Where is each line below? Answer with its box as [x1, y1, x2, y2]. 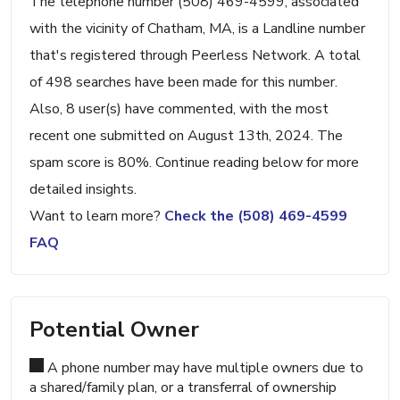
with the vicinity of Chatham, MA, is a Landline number [29, 19, 365, 39]
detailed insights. [29, 179, 137, 200]
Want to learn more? [29, 206, 164, 227]
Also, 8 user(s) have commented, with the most [29, 99, 329, 120]
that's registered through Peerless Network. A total [29, 46, 361, 66]
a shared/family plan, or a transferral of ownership [29, 378, 337, 398]
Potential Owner [29, 315, 199, 345]
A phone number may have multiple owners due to [44, 358, 363, 379]
